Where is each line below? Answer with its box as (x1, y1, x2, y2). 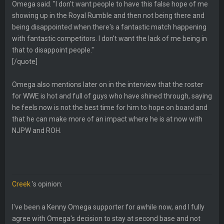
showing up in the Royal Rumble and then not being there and (12, 11, 204, 19)
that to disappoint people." (12, 45, 94, 54)
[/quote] (12, 57, 37, 65)
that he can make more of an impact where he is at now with (12, 114, 202, 123)
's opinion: (30, 179, 62, 188)
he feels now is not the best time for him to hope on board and (12, 103, 207, 111)
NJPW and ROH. (12, 126, 61, 134)
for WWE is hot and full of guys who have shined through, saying (12, 91, 212, 100)
